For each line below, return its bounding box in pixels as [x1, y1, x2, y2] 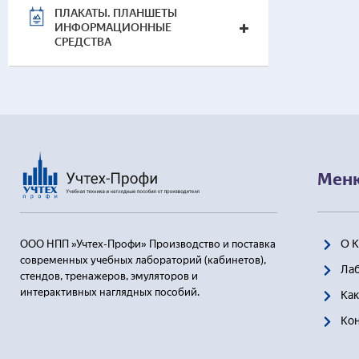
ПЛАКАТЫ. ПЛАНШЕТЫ [54, 6, 177, 20]
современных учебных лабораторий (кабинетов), [20, 253, 266, 266]
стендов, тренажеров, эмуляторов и [20, 269, 198, 282]
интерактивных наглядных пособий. [20, 285, 200, 298]
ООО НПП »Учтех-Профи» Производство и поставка [20, 237, 276, 250]
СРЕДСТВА [54, 35, 111, 49]
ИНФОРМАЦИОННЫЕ [54, 21, 171, 34]
